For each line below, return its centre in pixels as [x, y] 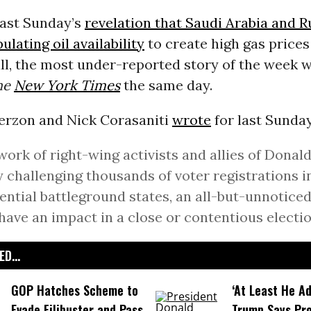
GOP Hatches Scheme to [74, 291]
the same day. [166, 85]
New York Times [67, 85]
